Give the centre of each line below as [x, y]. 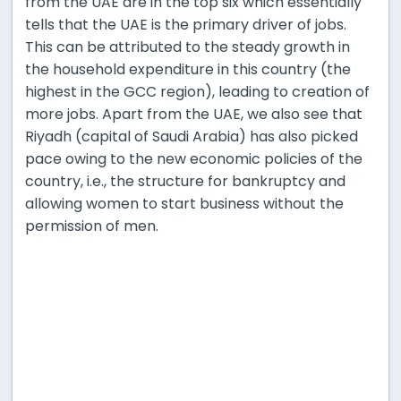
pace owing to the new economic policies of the [194, 158]
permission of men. [92, 226]
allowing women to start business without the [184, 203]
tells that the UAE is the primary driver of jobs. [186, 24]
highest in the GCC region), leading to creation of [197, 91]
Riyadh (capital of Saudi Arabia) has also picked [192, 136]
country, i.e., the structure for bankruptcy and [185, 181]
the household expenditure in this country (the [188, 69]
